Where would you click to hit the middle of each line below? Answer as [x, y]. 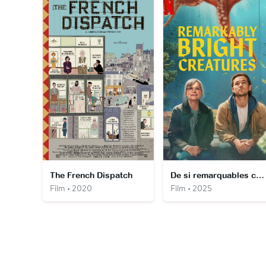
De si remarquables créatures [260, 175]
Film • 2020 [71, 188]
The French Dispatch [91, 175]
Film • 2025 [191, 188]
